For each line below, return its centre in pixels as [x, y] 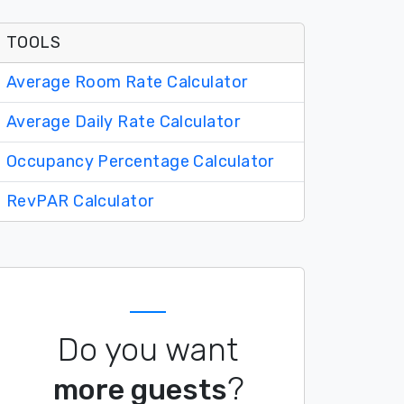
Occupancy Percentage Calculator [140, 162]
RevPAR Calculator [80, 202]
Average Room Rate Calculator [127, 83]
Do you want [148, 350]
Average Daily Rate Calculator [124, 122]
